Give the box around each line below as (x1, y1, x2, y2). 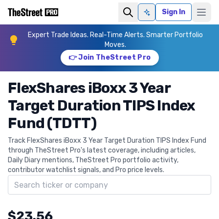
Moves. (105, 41, 126, 49)
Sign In (162, 8, 185, 16)
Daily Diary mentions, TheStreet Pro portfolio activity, (8, 156, 178, 164)
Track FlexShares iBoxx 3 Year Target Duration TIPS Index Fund (8, 136, 206, 145)
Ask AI (146, 12, 167, 21)
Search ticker (7, 175, 56, 185)
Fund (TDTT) (8, 114, 96, 132)
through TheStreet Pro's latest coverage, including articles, (8, 146, 196, 154)
